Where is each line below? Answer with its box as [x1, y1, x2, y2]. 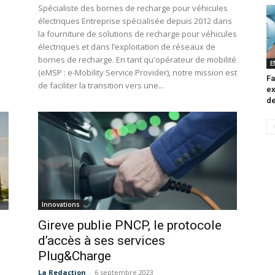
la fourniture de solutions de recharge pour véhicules [38, 28, 237, 40]
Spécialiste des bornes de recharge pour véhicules [38, 2, 228, 14]
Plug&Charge [38, 249, 111, 264]
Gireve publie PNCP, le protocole [38, 218, 222, 233]
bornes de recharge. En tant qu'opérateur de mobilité [38, 54, 236, 66]
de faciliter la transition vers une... [38, 80, 164, 91]
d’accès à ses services [38, 233, 165, 249]
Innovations [42, 200, 80, 209]
